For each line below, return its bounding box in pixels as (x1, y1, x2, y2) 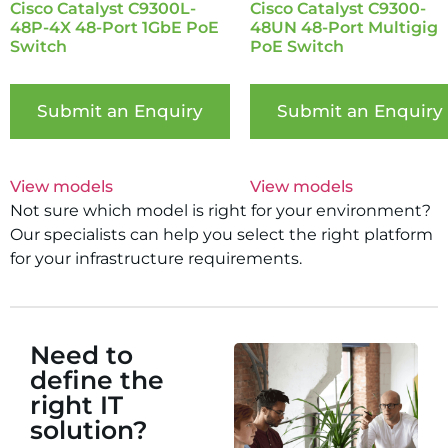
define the (30, 365, 164, 396)
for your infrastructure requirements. (10, 249, 302, 269)
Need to (30, 340, 133, 371)
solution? (30, 415, 148, 446)
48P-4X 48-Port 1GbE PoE (10, 18, 219, 38)
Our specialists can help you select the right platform (10, 225, 433, 245)
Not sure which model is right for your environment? (10, 201, 431, 221)
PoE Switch (250, 37, 344, 57)
